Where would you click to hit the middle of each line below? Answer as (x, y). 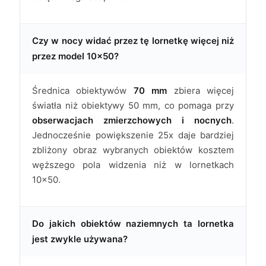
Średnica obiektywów (83, 91)
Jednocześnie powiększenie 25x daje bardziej (133, 135)
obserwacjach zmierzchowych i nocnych (132, 121)
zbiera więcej (201, 91)
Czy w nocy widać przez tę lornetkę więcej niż (133, 41)
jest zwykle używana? (80, 239)
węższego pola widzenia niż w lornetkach (133, 165)
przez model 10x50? (75, 56)
